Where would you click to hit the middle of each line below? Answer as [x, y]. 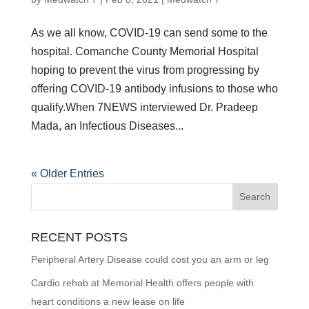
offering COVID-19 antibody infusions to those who [154, 89]
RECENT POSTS [79, 238]
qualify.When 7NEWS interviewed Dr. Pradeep [144, 108]
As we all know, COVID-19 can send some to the [149, 33]
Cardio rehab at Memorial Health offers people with [142, 283]
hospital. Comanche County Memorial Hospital [144, 52]
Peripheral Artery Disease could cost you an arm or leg [150, 260]
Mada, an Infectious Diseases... [107, 126]
